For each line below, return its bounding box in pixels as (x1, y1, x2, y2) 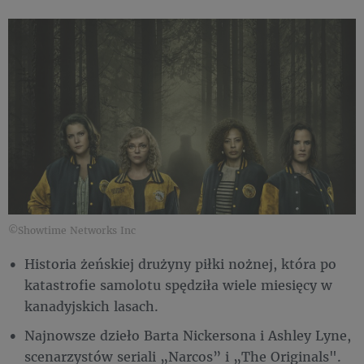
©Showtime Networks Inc (8, 224, 136, 237)
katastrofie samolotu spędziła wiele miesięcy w (24, 276, 332, 294)
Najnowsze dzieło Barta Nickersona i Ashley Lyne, (24, 327, 351, 344)
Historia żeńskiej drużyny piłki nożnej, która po (24, 255, 336, 273)
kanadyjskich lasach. (24, 297, 158, 315)
